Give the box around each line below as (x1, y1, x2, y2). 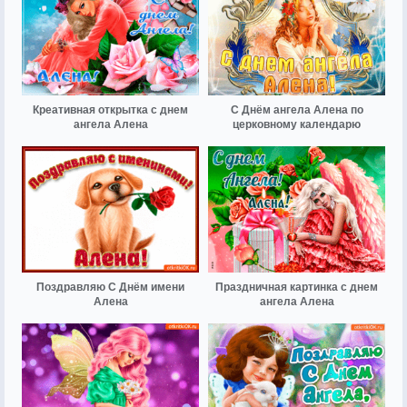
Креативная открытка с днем (33, 103, 188, 116)
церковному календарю (233, 117, 361, 131)
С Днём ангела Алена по (230, 103, 363, 116)
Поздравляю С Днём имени (36, 281, 184, 294)
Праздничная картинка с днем (215, 281, 378, 294)
